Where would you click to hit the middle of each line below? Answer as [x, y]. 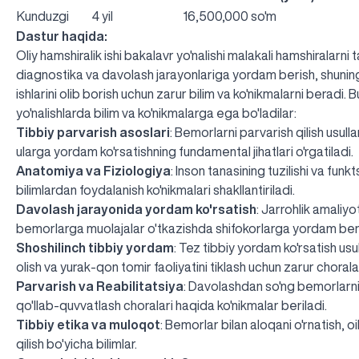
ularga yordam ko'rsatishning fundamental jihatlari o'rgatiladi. [185, 151]
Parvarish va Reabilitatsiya [100, 286]
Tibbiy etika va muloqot [88, 324]
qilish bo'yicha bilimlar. [77, 343]
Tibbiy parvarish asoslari [93, 132]
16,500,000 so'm [230, 16]
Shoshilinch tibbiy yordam [95, 247]
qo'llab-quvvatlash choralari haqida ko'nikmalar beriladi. [171, 305]
